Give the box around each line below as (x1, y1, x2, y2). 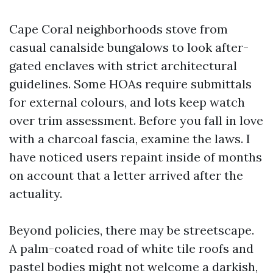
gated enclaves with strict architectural (9, 58, 237, 73)
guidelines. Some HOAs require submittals (9, 76, 252, 91)
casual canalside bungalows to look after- (9, 40, 249, 55)
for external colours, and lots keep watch (9, 94, 245, 110)
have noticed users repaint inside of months (9, 149, 262, 165)
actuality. (9, 186, 62, 201)
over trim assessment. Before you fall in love (9, 113, 263, 128)
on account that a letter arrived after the (9, 168, 243, 183)
